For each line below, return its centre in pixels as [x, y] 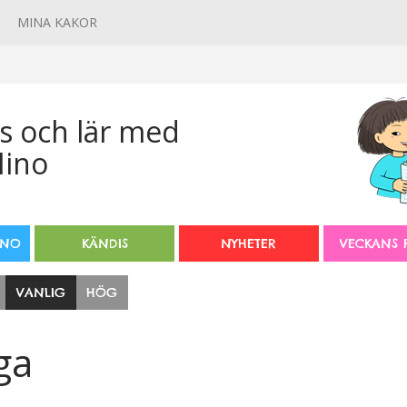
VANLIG [41, 293]
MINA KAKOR [57, 22]
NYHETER [249, 243]
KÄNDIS [104, 243]
